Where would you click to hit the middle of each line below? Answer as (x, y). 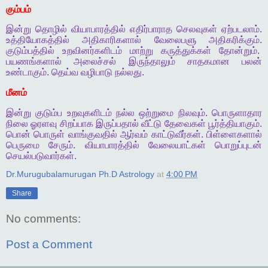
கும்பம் (19, 9)
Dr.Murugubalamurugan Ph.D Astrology (80, 174)
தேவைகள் (185, 123)
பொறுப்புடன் (238, 145)
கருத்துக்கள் (186, 51)
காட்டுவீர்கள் (176, 134)
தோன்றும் (238, 51)
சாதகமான (208, 62)
